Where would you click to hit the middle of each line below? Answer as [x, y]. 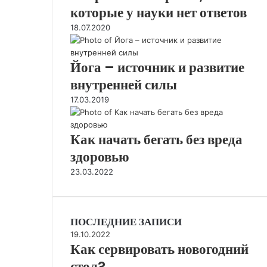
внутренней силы [124, 85]
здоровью [100, 157]
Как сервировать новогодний [159, 249]
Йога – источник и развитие [157, 67]
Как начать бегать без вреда [156, 139]
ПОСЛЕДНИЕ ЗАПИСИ [126, 222]
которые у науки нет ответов [159, 13]
